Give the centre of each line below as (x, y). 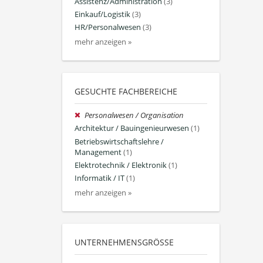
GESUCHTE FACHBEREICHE (126, 92)
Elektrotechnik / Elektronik (121, 165)
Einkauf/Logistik (102, 14)
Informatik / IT (100, 178)
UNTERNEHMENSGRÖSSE (122, 242)
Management (98, 152)
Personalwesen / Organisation (134, 116)
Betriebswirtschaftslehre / (119, 141)
